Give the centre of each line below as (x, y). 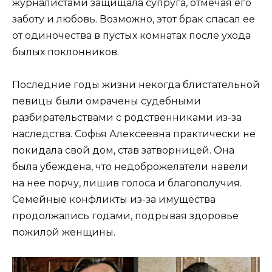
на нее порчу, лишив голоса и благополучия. (127, 183)
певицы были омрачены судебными (107, 101)
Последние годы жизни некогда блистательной (136, 85)
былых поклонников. (66, 52)
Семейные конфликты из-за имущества (114, 200)
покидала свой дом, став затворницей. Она (123, 151)
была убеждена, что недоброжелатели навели (130, 167)
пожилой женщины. (64, 233)
